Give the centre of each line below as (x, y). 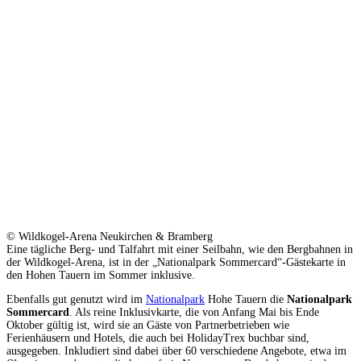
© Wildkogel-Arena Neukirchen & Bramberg (110, 236)
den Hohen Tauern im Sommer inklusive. (101, 275)
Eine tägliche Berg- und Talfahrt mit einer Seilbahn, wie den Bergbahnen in (180, 249)
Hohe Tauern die (246, 299)
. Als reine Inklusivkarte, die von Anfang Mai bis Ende (194, 312)
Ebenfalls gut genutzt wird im (76, 299)
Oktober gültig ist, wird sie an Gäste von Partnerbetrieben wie (148, 325)
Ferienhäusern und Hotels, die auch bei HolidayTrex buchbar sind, (158, 338)
